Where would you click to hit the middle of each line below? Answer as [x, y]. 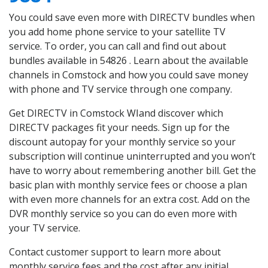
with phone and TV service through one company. [121, 89]
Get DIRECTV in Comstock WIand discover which [116, 113]
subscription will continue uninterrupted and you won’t [132, 156]
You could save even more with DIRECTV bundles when [132, 18]
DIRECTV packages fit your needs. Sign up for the [119, 128]
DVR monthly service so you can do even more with [123, 214]
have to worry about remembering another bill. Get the [133, 171]
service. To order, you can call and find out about [118, 46]
